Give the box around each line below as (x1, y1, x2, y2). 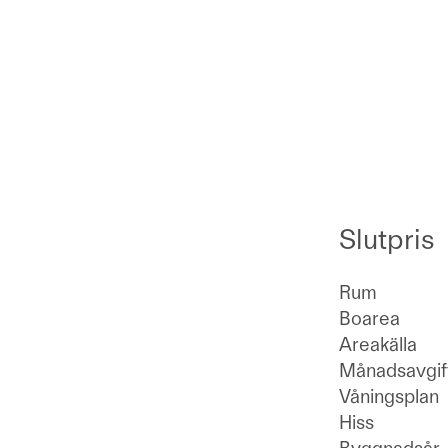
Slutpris (339, 222, 435, 256)
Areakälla (339, 333, 417, 356)
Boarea (339, 307, 400, 330)
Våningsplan (339, 385, 439, 408)
